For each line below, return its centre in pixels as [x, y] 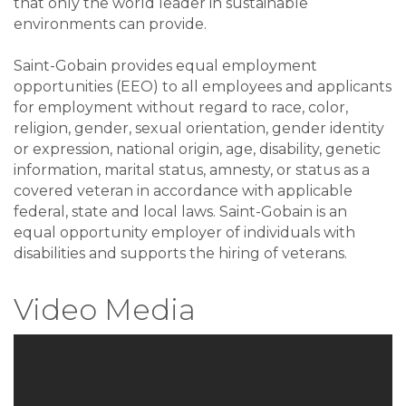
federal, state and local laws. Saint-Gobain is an [180, 212]
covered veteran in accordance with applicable [183, 191]
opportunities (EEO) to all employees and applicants [203, 87]
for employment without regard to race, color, [181, 108]
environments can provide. [110, 24]
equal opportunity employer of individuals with [184, 233]
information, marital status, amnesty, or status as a [192, 170]
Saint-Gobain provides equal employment [165, 66]
